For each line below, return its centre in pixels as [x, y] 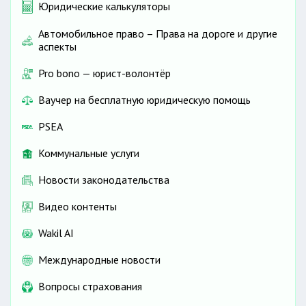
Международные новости [99, 260]
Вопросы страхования [90, 287]
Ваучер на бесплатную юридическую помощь [144, 100]
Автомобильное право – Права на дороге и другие [158, 34]
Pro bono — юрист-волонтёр [105, 73]
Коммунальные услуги [89, 153]
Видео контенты [78, 207]
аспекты [57, 47]
